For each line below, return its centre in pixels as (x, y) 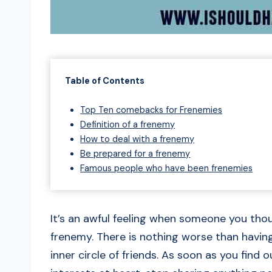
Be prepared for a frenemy (135, 154)
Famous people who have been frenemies (167, 168)
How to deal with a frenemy (138, 139)
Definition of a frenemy (128, 125)
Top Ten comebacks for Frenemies (151, 110)
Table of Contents (105, 81)
